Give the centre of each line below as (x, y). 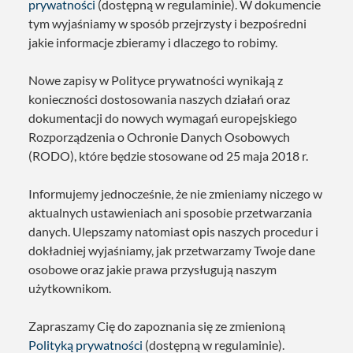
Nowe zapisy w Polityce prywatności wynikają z (156, 80)
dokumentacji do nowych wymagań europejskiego (163, 117)
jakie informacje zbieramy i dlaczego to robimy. (153, 42)
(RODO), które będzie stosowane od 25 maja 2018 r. (168, 155)
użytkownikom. (70, 288)
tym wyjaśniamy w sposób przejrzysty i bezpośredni (167, 23)
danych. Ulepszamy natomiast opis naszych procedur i (173, 231)
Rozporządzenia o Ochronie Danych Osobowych (159, 136)
